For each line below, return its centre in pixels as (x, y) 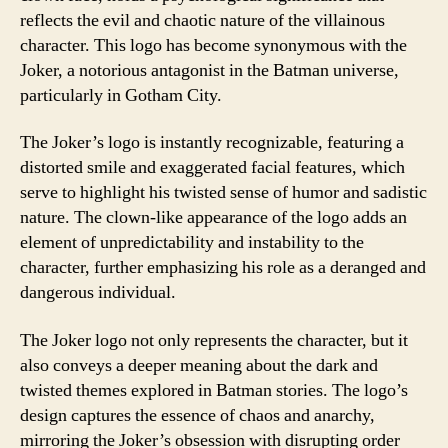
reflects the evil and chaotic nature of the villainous (202, 20)
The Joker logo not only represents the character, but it (214, 340)
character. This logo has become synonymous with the (213, 45)
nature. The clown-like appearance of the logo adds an (213, 217)
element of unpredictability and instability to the (192, 242)
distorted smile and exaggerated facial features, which (212, 167)
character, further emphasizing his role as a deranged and (223, 267)
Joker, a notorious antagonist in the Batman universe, (209, 70)
